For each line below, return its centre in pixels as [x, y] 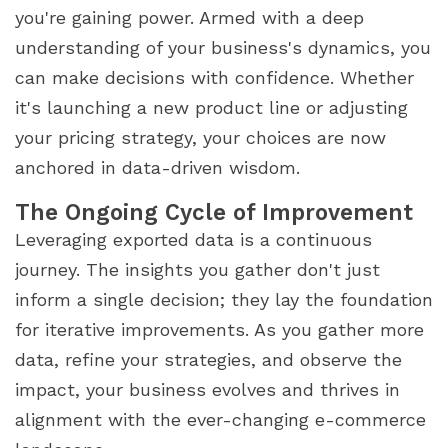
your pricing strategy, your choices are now [200, 137]
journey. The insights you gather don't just [197, 269]
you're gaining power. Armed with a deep [189, 17]
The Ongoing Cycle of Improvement [214, 211]
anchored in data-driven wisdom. [157, 167]
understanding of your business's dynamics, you [223, 47]
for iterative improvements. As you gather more [219, 329]
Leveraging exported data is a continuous [193, 239]
